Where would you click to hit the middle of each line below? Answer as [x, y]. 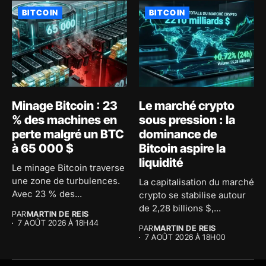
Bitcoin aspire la [182, 149]
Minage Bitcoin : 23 [65, 106]
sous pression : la [187, 120]
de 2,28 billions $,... [180, 208]
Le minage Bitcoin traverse [68, 168]
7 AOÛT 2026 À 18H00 [186, 237]
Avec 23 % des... [47, 194]
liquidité [161, 163]
